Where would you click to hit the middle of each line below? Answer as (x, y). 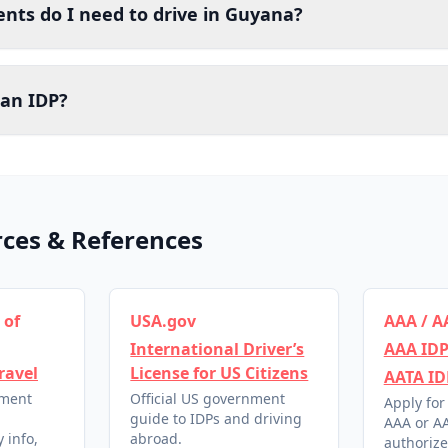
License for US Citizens (219, 373)
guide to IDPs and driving (216, 418)
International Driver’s (217, 349)
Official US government (208, 398)
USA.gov (163, 321)
